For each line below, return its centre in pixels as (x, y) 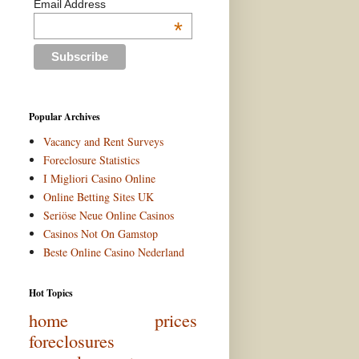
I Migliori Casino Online (99, 179)
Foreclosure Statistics (91, 160)
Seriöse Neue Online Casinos (108, 216)
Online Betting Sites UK (98, 197)
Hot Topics (51, 292)
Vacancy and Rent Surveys (103, 142)
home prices (113, 319)
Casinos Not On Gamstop (100, 234)
